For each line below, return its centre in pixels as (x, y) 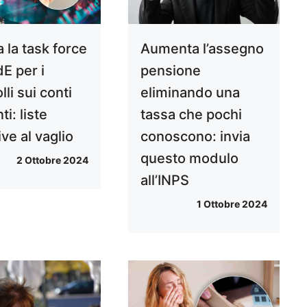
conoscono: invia (195, 136)
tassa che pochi (191, 114)
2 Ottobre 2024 (52, 160)
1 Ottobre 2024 (232, 204)
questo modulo (189, 158)
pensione (170, 70)
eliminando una (190, 92)
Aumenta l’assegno (202, 48)
